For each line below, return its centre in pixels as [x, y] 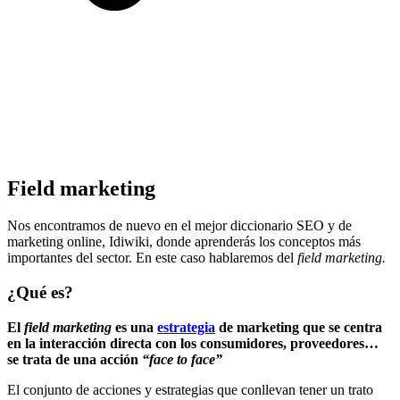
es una [134, 327]
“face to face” [182, 359]
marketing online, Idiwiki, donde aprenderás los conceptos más [184, 242]
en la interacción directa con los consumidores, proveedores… [193, 343]
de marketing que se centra [299, 327]
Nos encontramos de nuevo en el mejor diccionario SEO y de [179, 226]
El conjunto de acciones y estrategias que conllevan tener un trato [190, 389]
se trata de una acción [75, 359]
